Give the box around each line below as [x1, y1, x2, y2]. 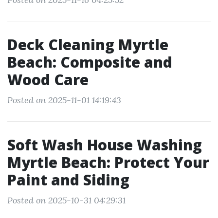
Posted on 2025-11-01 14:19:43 [7, 94, 121, 106]
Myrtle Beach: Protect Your [7, 152, 209, 172]
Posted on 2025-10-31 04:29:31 [7, 195, 126, 206]
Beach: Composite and [7, 52, 172, 72]
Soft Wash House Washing [7, 135, 202, 155]
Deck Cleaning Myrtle [7, 35, 168, 54]
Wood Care [7, 70, 89, 90]
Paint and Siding [7, 170, 129, 190]
